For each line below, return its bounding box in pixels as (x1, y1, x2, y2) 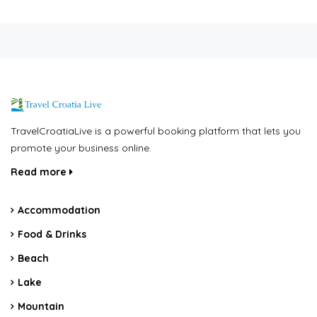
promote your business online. (11, 141, 151, 154)
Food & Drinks (18, 227, 86, 241)
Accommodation (18, 203, 100, 217)
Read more (11, 165, 69, 178)
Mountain (18, 299, 64, 313)
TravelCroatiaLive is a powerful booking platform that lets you (11, 124, 301, 137)
